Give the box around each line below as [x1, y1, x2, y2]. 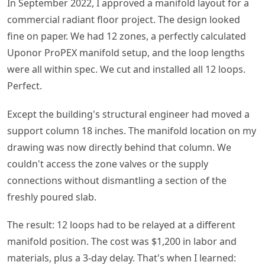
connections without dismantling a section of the [7, 173, 227, 187]
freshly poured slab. [7, 190, 96, 203]
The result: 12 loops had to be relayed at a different [7, 218, 235, 231]
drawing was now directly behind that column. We [7, 140, 231, 154]
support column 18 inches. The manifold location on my [7, 124, 256, 137]
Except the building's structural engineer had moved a [7, 107, 250, 121]
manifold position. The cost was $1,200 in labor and [7, 234, 237, 248]
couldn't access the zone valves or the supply [7, 157, 208, 170]
